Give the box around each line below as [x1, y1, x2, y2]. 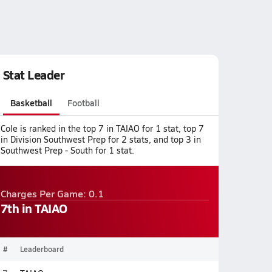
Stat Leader [2, 66, 65, 83]
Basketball [10, 97, 52, 109]
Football [67, 97, 100, 109]
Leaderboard [19, 244, 64, 254]
